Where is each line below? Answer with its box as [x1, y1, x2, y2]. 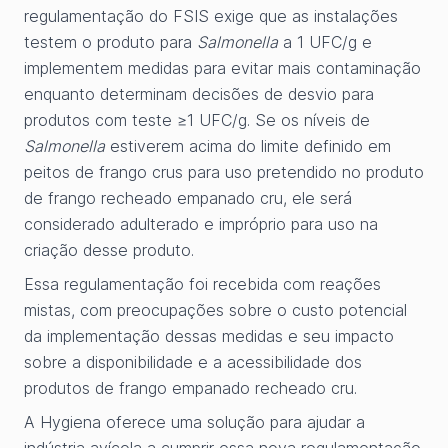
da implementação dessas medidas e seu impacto [24, 326, 394, 346]
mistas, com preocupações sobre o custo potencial [24, 300, 407, 320]
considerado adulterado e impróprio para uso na [24, 214, 378, 234]
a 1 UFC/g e [278, 32, 372, 52]
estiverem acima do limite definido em [105, 136, 391, 156]
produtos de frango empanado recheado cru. [24, 378, 357, 398]
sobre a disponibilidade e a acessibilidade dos [24, 352, 362, 372]
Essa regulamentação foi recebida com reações [24, 274, 381, 294]
